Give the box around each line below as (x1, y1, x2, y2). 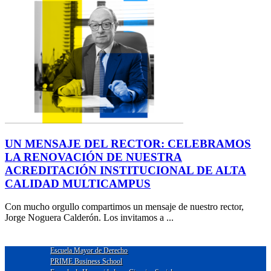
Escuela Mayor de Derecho (50, 246, 128, 255)
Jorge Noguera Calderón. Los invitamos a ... (5, 212, 174, 223)
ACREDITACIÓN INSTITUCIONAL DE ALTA (5, 163, 246, 177)
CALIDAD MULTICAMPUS (5, 177, 151, 190)
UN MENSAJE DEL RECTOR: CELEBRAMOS (5, 137, 251, 150)
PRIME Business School (50, 257, 123, 266)
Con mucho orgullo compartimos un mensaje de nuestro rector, (5, 201, 244, 212)
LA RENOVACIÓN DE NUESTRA (5, 150, 182, 163)
